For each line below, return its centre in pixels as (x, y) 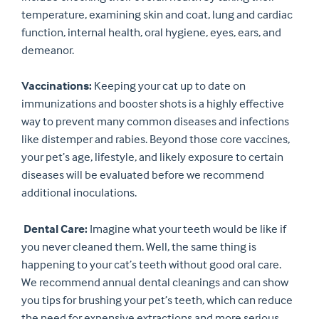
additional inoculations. (79, 193)
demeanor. (48, 50)
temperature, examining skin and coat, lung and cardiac (157, 14)
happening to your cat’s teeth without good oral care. (151, 264)
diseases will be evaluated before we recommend (143, 175)
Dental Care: (54, 229)
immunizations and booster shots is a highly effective (153, 104)
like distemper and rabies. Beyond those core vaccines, (156, 140)
